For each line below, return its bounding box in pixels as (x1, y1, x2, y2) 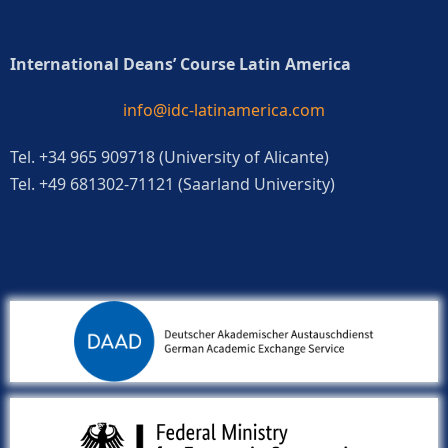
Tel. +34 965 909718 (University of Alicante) (10, 145, 329, 168)
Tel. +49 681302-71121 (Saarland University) (10, 172, 335, 195)
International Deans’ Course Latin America (10, 53, 351, 76)
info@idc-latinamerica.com (123, 99, 325, 122)
